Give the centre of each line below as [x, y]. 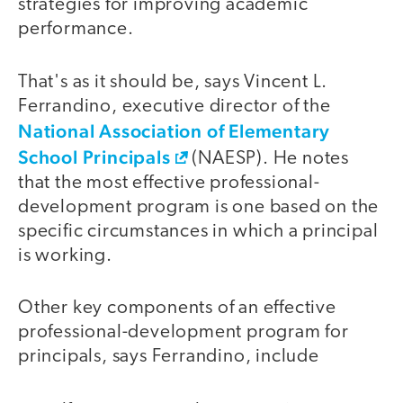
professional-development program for [184, 333]
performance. [76, 30]
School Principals [94, 157]
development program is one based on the [199, 207]
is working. [65, 255]
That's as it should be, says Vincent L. [173, 82]
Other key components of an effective [177, 309]
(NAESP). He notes [269, 158]
